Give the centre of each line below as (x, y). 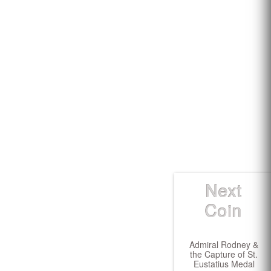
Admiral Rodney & (224, 244)
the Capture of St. (224, 254)
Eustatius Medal (224, 264)
